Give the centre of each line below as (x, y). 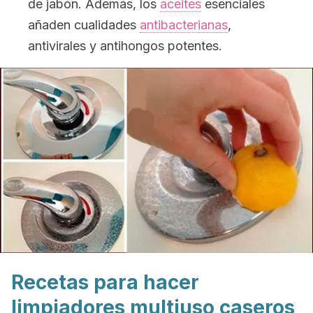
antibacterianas (184, 25)
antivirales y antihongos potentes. (125, 46)
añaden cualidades (84, 25)
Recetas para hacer (105, 282)
